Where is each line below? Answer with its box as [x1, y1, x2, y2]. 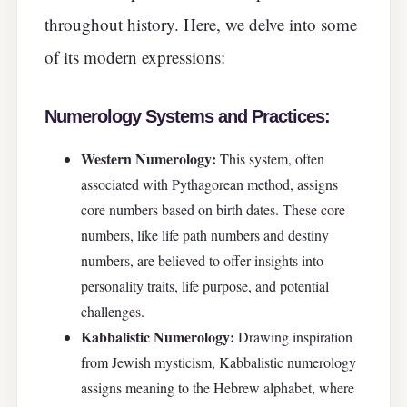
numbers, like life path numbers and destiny [81, 225, 329, 245]
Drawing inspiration [234, 327, 352, 347]
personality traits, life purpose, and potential [81, 276, 329, 296]
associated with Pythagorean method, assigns [81, 174, 338, 194]
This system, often [216, 149, 324, 169]
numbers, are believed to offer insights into [81, 251, 323, 271]
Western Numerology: [81, 148, 216, 170]
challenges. [81, 302, 144, 322]
